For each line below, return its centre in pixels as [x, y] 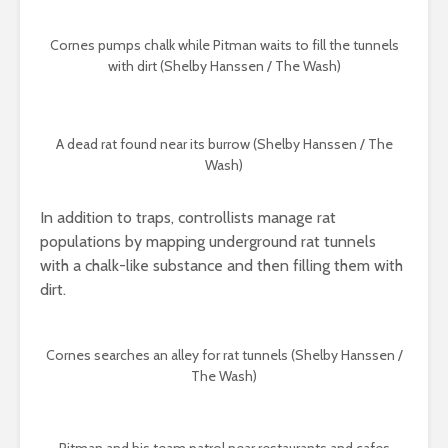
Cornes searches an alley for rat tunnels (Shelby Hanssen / [224, 355]
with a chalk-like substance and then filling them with [221, 266]
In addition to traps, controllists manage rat [188, 218]
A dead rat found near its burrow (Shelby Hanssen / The [224, 144]
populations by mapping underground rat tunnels [208, 242]
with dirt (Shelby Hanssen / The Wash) [224, 66]
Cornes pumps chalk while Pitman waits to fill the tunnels [224, 45]
